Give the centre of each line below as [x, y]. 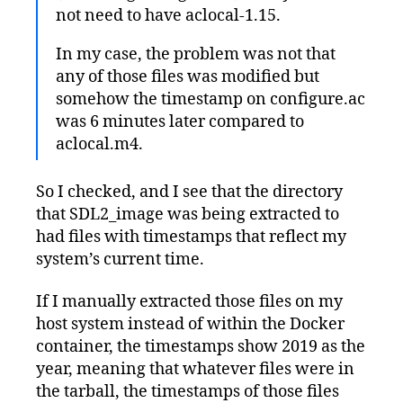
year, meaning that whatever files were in [195, 370]
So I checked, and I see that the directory [189, 192]
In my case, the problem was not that [196, 55]
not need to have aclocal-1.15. [168, 16]
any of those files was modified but [188, 77]
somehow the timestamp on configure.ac [210, 100]
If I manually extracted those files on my [189, 302]
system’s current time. [120, 259]
